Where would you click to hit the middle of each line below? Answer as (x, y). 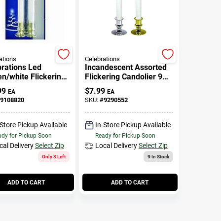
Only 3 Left (54, 157)
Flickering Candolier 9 (123, 76)
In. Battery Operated (121, 86)
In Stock (160, 157)
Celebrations (102, 59)
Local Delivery (116, 146)
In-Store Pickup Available (133, 125)
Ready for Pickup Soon (125, 136)
